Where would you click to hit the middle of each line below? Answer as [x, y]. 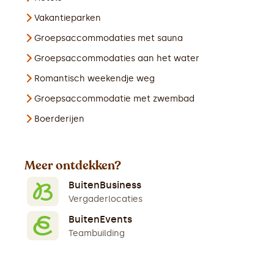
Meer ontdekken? [73, 166]
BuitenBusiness [105, 185]
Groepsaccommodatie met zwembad [114, 99]
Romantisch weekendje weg [94, 79]
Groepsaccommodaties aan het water [117, 59]
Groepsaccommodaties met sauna [109, 39]
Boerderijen [59, 119]
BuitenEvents [100, 219]
